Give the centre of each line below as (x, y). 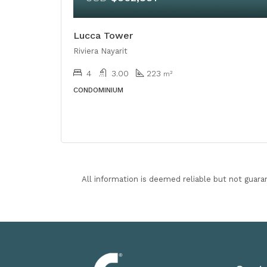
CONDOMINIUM (98, 90)
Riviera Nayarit (100, 51)
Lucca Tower (103, 35)
